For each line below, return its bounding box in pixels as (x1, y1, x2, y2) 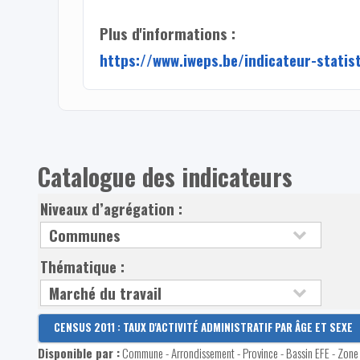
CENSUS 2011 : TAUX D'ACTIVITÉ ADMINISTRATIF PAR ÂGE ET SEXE (53, 318, 353, 335)
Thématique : (40, 255, 129, 277)
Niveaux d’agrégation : (40, 197, 187, 219)
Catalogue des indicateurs (37, 157, 292, 194)
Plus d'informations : (100, 22, 235, 44)
